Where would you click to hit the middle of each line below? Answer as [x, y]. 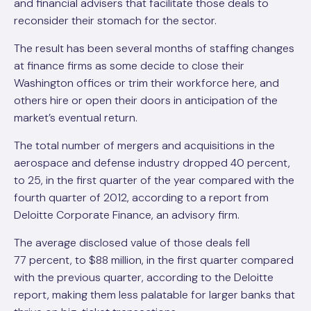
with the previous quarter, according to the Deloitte [144, 277]
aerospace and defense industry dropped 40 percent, [152, 163]
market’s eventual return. [76, 118]
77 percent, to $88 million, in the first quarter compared [154, 260]
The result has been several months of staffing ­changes [154, 48]
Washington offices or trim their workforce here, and [146, 83]
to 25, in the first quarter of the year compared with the [154, 180]
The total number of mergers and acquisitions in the [144, 145]
